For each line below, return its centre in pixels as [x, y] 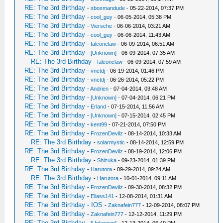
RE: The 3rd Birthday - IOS [64, 205]
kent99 [99, 124]
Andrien [100, 89]
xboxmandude [108, 8]
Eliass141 [103, 196]
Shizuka [107, 160]
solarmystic [111, 142]
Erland [99, 107]
